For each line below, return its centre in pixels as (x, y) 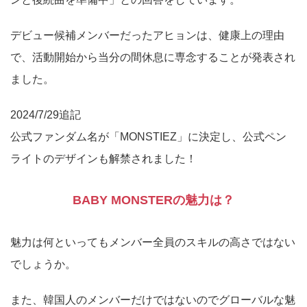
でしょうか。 (43, 263)
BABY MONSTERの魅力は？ (153, 200)
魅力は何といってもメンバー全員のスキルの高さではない (153, 242)
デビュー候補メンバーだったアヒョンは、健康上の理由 (147, 35)
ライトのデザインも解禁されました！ (103, 158)
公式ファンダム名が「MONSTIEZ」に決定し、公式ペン (148, 136)
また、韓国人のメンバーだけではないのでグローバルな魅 (153, 299)
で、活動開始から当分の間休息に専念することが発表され (153, 57)
